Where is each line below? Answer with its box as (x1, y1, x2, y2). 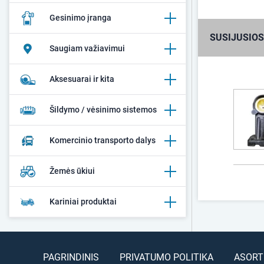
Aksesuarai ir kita (49, 74, 114, 84)
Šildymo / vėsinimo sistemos (49, 105, 157, 114)
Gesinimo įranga (49, 13, 111, 22)
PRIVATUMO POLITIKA (119, 252, 213, 263)
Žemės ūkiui (49, 166, 95, 176)
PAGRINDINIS (42, 252, 99, 263)
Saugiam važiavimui (49, 44, 125, 53)
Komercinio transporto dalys (49, 136, 156, 145)
